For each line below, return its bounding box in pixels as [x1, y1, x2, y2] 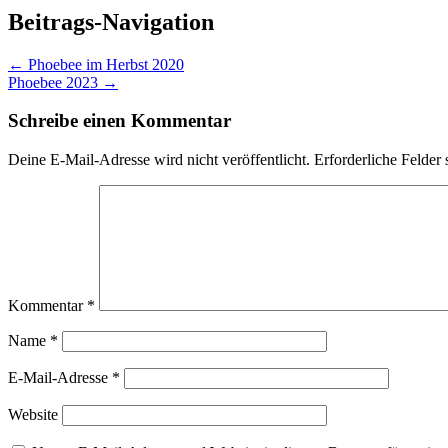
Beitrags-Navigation [8, 8, 214, 35]
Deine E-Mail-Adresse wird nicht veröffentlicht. [8, 151, 310, 169]
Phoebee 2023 [8, 73, 102, 91]
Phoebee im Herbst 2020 [24, 55, 184, 73]
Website [8, 406, 58, 424]
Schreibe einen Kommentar [8, 110, 231, 132]
